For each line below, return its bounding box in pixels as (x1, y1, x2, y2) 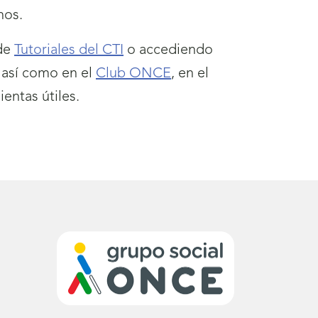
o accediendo (124, 43, 213, 57)
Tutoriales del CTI (14, 43, 124, 57)
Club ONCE (96, 66, 171, 81)
